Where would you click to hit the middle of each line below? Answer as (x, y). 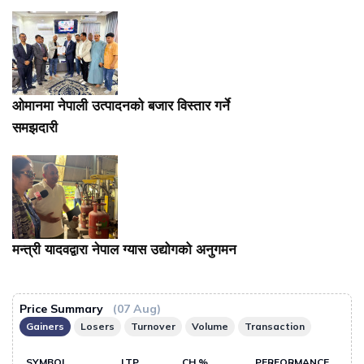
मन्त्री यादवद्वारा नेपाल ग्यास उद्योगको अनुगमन (124, 250)
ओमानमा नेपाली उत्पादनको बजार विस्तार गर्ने (121, 106)
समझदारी (35, 128)
